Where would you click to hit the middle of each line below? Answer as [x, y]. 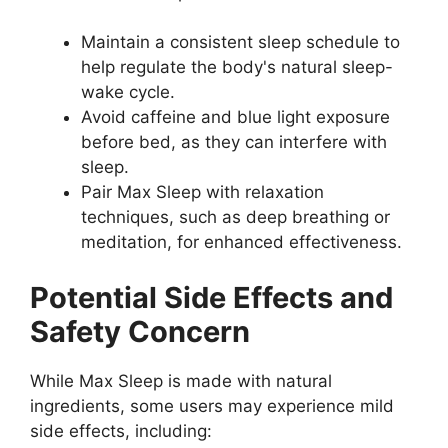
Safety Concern [140, 331]
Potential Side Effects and [211, 297]
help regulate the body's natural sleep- [237, 67]
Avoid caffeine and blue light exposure [235, 117]
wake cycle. [128, 92]
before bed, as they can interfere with [234, 142]
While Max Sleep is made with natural [181, 380]
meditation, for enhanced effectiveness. [241, 242]
